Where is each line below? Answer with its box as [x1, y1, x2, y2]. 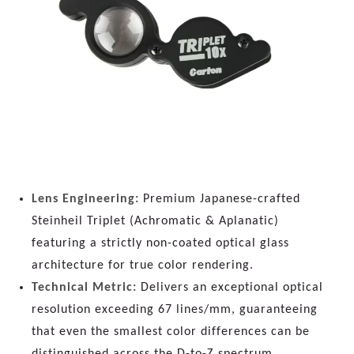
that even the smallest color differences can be [32, 325, 310, 338]
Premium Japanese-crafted [139, 192, 300, 205]
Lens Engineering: [32, 192, 139, 205]
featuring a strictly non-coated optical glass [32, 236, 289, 250]
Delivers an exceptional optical [137, 281, 323, 294]
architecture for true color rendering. [32, 258, 254, 272]
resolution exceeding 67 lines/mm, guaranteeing [32, 303, 318, 316]
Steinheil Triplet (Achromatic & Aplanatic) [32, 214, 279, 228]
